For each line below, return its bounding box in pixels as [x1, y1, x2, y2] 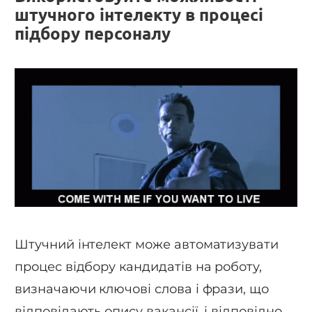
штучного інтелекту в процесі [15, 5, 263, 24]
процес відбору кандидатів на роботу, [15, 258, 263, 274]
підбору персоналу [15, 24, 171, 43]
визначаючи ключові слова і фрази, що [15, 281, 270, 297]
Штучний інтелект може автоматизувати [15, 236, 279, 252]
